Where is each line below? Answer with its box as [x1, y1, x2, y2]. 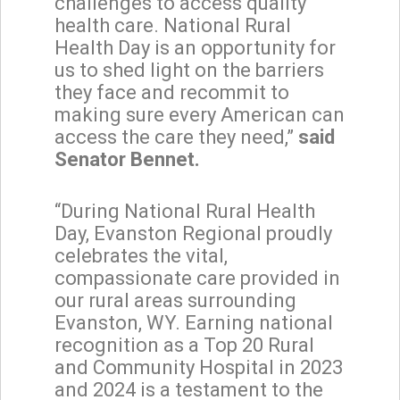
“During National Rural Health [54, 199, 315, 222]
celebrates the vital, [54, 244, 228, 267]
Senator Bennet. [54, 147, 200, 171]
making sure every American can [54, 103, 345, 126]
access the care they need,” [54, 125, 298, 148]
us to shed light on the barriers [54, 58, 324, 81]
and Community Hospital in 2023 [54, 355, 343, 379]
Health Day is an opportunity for [54, 36, 336, 59]
